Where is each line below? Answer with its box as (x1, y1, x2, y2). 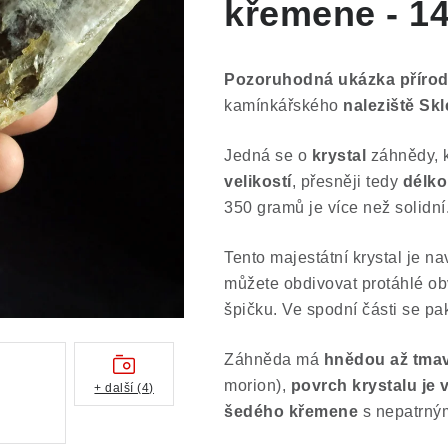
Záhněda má (224, 351, 324, 368)
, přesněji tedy (291, 173, 403, 190)
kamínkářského (224, 97, 343, 114)
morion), (224, 377, 291, 394)
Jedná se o (224, 147, 312, 164)
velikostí (224, 173, 292, 190)
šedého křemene (224, 403, 358, 420)
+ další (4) (94, 380, 154, 395)
